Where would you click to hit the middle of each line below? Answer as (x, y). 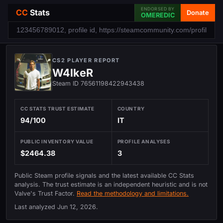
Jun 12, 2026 (77, 207)
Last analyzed (36, 207)
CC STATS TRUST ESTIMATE (57, 109)
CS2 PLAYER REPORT (86, 60)
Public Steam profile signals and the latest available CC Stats (104, 176)
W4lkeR (73, 73)
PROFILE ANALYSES (144, 141)
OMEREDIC (158, 15)
